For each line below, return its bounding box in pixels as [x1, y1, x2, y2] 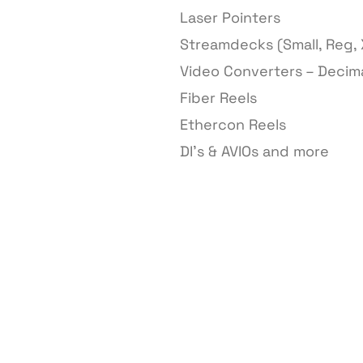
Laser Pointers [180, 8, 280, 28]
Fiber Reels [180, 88, 257, 108]
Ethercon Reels [180, 115, 286, 135]
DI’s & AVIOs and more [180, 142, 329, 161]
